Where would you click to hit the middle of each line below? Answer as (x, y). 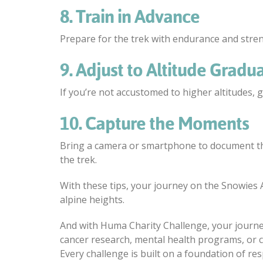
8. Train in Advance (130, 17)
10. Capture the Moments (154, 124)
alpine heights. (92, 200)
